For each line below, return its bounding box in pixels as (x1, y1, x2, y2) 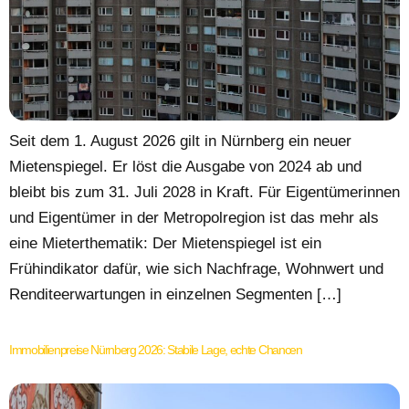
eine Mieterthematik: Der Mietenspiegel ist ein (9, 234, 321, 252)
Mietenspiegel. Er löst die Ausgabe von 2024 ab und (9, 157, 362, 175)
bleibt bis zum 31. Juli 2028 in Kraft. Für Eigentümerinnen (9, 183, 400, 201)
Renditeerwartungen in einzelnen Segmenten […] (9, 285, 341, 303)
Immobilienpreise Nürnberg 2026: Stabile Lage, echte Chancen (9, 341, 302, 357)
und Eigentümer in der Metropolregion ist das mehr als (9, 208, 379, 226)
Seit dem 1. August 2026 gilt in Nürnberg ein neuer (9, 131, 351, 150)
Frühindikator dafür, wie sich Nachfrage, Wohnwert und (9, 259, 383, 278)
